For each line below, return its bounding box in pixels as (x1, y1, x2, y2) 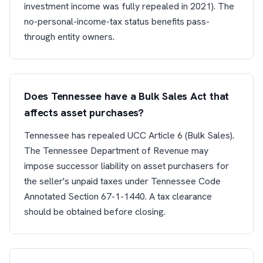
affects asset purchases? (24, 106, 144, 119)
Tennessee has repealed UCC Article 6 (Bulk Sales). (24, 129, 234, 141)
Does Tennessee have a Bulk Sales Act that (24, 89, 230, 103)
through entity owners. (24, 31, 114, 43)
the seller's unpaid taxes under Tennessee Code (24, 175, 221, 187)
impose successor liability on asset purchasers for (24, 160, 229, 172)
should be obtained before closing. (24, 205, 166, 218)
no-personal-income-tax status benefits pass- (24, 15, 210, 28)
